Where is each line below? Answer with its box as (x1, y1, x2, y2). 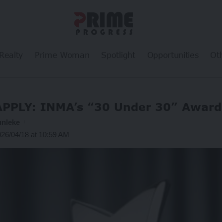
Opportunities (147, 50, 199, 59)
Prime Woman (34, 50, 90, 59)
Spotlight (101, 50, 135, 59)
